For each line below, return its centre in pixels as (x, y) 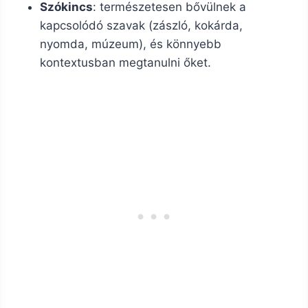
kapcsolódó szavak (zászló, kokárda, (141, 26)
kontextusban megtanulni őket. (125, 63)
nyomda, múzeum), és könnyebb (131, 44)
